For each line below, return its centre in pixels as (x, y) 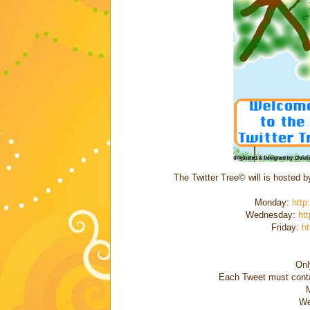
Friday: (286, 227)
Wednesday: (272, 215)
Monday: (273, 202)
